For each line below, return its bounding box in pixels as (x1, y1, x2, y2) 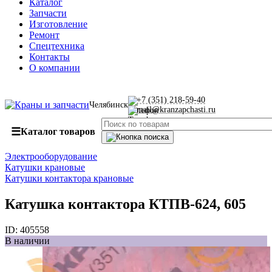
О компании (29, 63, 80, 73)
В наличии (5, 235, 50, 246)
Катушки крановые (5, 162, 85, 172)
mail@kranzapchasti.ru (137, 105, 216, 114)
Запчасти (29, 8, 67, 18)
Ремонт (29, 30, 59, 40)
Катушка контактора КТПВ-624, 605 (5, 195, 246, 212)
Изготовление (29, 19, 87, 29)
